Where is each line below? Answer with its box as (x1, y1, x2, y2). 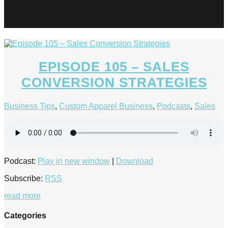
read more (4, 191, 41, 201)
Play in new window (38, 157, 110, 166)
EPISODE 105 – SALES (39, 59, 189, 75)
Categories (4, 211, 46, 220)
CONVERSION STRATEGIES (21, 75, 207, 91)
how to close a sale (4, 9, 155, 28)
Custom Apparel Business (59, 102, 153, 111)
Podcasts (157, 102, 190, 111)
